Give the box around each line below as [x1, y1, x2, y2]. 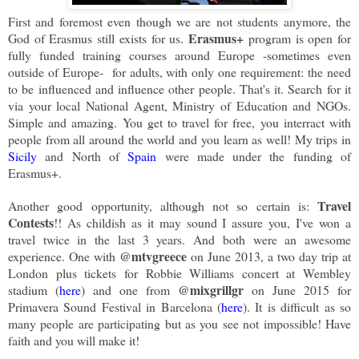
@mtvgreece [119, 247, 187, 266]
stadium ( [8, 281, 59, 299]
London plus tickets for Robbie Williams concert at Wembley [8, 264, 351, 282]
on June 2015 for [252, 281, 351, 299]
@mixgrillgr [178, 280, 252, 300]
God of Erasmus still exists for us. [8, 30, 189, 47]
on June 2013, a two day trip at [187, 248, 351, 265]
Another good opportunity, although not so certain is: [8, 197, 317, 215]
